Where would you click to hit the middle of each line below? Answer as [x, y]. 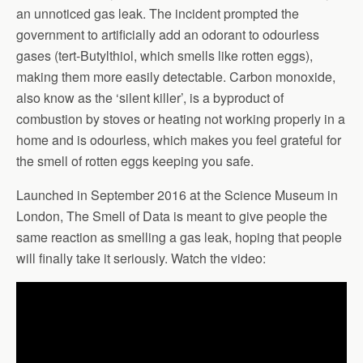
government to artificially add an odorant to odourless [168, 34]
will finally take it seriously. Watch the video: [141, 258]
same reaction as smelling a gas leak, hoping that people [179, 237]
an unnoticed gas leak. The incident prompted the [158, 13]
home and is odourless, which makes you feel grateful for [179, 140]
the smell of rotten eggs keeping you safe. [135, 161]
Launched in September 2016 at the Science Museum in [177, 195]
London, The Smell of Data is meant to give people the [172, 216]
